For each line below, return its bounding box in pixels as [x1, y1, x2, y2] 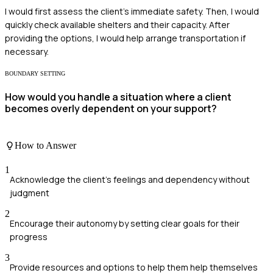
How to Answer [15, 140, 76, 151]
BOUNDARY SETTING [5, 70, 65, 77]
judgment [10, 186, 49, 199]
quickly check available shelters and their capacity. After [5, 19, 230, 31]
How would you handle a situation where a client [5, 90, 232, 104]
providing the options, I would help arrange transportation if [5, 32, 246, 44]
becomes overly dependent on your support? [5, 101, 217, 115]
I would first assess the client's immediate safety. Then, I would [5, 5, 259, 18]
